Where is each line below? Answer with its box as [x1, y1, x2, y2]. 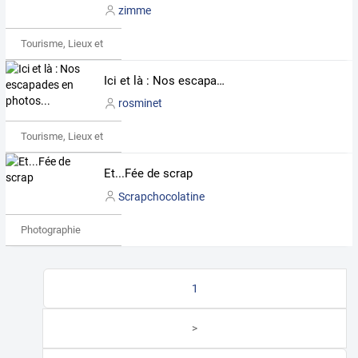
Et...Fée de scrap [103, 166, 193, 181]
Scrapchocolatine [117, 189, 205, 203]
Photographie [20, 223, 81, 236]
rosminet [117, 97, 162, 110]
